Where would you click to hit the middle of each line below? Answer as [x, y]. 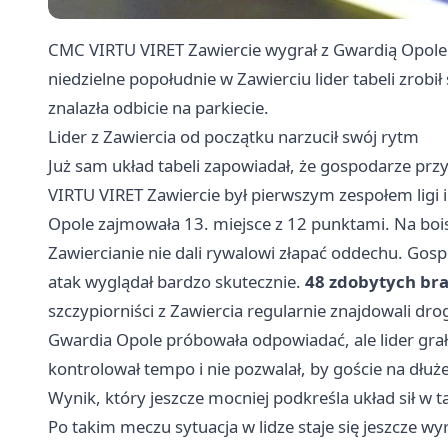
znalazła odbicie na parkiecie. [158, 108]
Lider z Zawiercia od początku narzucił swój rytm [233, 137]
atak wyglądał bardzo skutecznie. [176, 282]
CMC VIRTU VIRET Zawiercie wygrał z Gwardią [224, 50]
